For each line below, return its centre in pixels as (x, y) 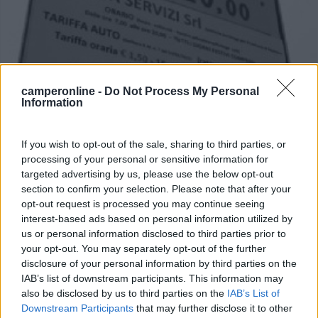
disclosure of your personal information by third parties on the (159, 263)
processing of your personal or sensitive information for (145, 159)
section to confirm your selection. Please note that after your (156, 188)
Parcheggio (44, 154)
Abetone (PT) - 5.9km (65, 297)
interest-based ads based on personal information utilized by (157, 218)
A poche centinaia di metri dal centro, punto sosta (139, 262)
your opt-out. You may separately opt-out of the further (144, 248)
